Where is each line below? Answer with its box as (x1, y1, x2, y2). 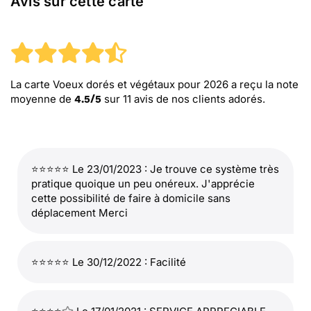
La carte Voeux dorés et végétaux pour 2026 (10, 78, 228, 91)
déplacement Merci (31, 206, 128, 219)
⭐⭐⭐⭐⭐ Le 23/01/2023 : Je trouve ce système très (31, 162, 279, 176)
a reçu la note (228, 78, 299, 91)
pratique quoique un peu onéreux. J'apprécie (31, 177, 255, 190)
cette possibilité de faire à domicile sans (31, 192, 230, 205)
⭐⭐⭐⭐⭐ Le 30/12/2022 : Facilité (31, 255, 186, 269)
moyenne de (10, 92, 74, 106)
